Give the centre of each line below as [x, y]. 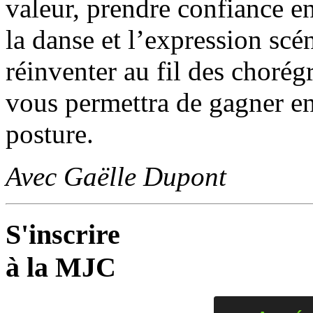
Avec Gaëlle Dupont [116, 176]
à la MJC [61, 267]
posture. [53, 133]
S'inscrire [63, 234]
